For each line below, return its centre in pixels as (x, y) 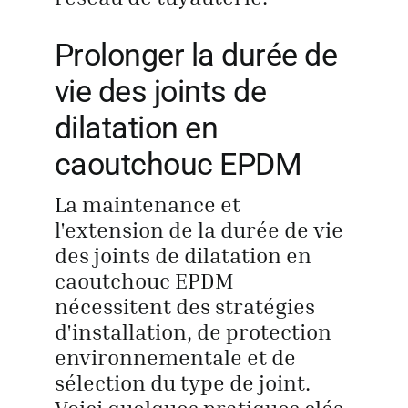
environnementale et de (175, 357)
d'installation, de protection (193, 331)
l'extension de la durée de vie (199, 229)
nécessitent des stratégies (184, 306)
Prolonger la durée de (196, 54)
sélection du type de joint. (182, 382)
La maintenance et (147, 204)
